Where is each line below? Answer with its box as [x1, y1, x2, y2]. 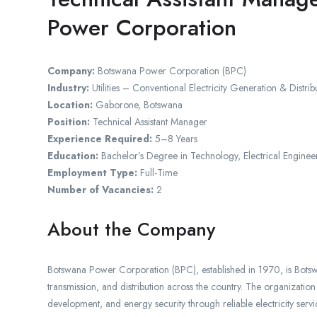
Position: [47, 115, 90, 129]
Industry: [47, 81, 89, 96]
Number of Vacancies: [47, 183, 154, 197]
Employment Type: [47, 166, 137, 180]
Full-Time [137, 166, 178, 180]
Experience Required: [47, 132, 152, 146]
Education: [47, 149, 98, 163]
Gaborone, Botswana [93, 98, 183, 113]
